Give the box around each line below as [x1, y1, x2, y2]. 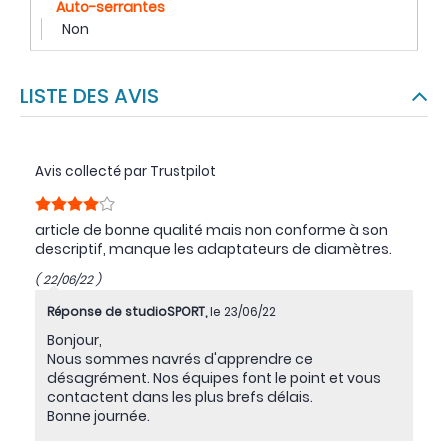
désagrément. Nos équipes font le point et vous [47, 368, 381, 389]
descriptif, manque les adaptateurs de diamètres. [35, 239, 392, 260]
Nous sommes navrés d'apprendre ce [47, 349, 313, 370]
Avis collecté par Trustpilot [35, 162, 216, 182]
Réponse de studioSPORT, [47, 303, 210, 321]
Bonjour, [47, 330, 102, 351]
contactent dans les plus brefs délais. [47, 387, 313, 408]
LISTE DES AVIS [29, 82, 159, 111]
